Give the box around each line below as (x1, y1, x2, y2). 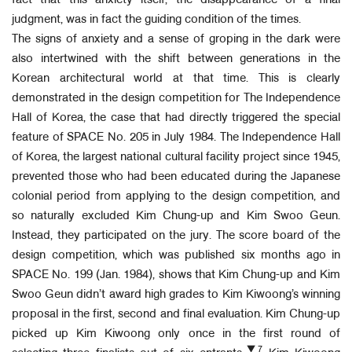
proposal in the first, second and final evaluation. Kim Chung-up (12, 309, 340, 320)
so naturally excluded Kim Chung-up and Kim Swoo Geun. (12, 211, 340, 222)
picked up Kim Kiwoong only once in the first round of (12, 328, 340, 339)
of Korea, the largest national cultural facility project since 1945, (12, 152, 340, 163)
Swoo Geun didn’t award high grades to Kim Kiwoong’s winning (12, 289, 340, 300)
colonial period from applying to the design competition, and (12, 191, 340, 202)
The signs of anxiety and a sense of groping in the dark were (12, 34, 340, 45)
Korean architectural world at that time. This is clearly (12, 73, 340, 84)
